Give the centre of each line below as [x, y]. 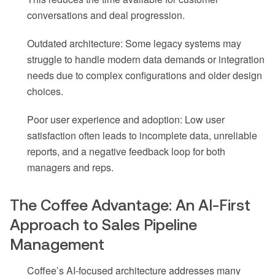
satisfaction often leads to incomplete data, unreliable [142, 136]
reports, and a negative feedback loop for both [126, 152]
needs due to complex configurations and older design [145, 76]
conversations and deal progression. [106, 15]
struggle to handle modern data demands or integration [146, 60]
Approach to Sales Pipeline [103, 225]
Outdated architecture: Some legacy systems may [134, 44]
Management [57, 245]
